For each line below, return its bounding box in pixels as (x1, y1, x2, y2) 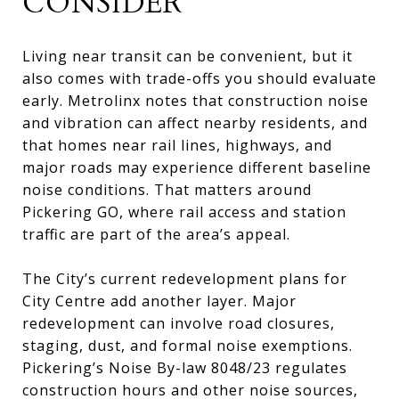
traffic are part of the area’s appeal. (22, 224, 290, 244)
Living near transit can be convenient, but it (22, 45, 353, 66)
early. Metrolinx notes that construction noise (22, 90, 369, 110)
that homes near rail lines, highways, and (22, 134, 332, 155)
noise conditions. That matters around (22, 179, 312, 199)
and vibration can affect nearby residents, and (22, 112, 368, 133)
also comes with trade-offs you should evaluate (22, 68, 377, 88)
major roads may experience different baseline (22, 157, 371, 177)
